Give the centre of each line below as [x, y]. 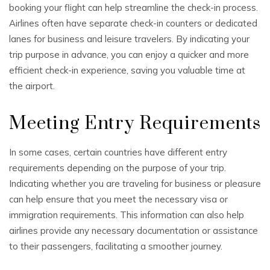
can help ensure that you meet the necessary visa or [118, 199]
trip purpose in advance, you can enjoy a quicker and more [129, 55]
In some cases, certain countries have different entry [118, 152]
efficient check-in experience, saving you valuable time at [127, 70]
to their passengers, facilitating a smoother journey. [116, 246]
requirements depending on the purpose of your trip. [118, 168]
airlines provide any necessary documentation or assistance [133, 231]
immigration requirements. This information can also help [127, 215]
